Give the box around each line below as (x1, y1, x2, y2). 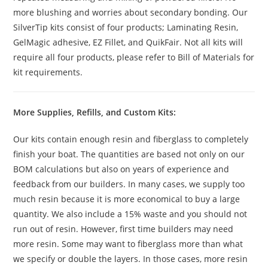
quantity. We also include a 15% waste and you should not (13, 208, 248, 220)
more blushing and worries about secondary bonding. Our (13, 6, 248, 18)
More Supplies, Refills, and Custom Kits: (13, 106, 176, 118)
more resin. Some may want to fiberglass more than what (13, 237, 243, 249)
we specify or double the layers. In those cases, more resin (13, 252, 248, 264)
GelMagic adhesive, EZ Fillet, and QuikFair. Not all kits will (13, 36, 243, 48)
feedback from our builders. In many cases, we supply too (13, 178, 245, 190)
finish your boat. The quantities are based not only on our (13, 148, 245, 160)
